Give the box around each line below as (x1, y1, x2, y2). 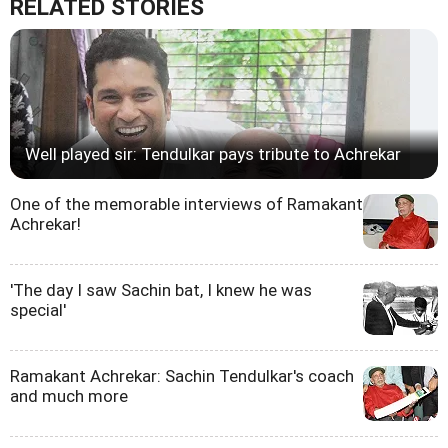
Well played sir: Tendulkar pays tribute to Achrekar (25, 143, 401, 164)
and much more (10, 385, 128, 406)
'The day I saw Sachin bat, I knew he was (10, 279, 312, 300)
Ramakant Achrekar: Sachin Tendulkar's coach (10, 365, 354, 386)
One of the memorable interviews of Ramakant (10, 193, 363, 214)
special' (10, 299, 66, 320)
